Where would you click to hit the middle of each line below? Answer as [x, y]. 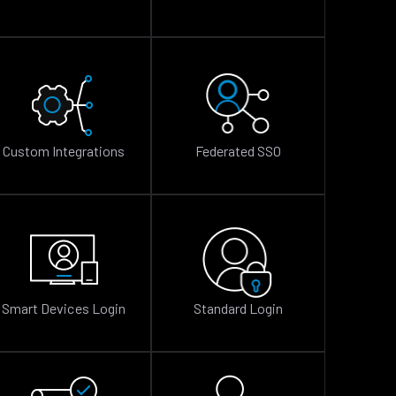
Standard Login [238, 308]
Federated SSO [238, 151]
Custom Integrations [64, 151]
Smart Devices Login [64, 308]
